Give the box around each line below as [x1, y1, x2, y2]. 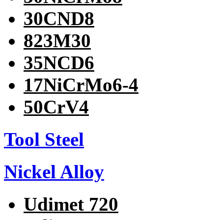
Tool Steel [4, 128, 84, 150]
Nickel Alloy [4, 161, 104, 183]
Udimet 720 [24, 193, 118, 215]
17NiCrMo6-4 [24, 74, 138, 95]
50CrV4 [24, 96, 89, 117]
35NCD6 [24, 52, 94, 73]
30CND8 [24, 7, 94, 29]
